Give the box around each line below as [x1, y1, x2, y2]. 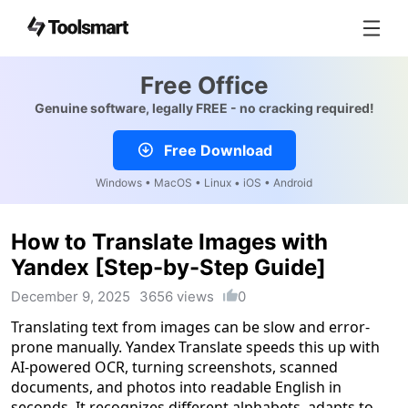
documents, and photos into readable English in [11, 377, 342, 397]
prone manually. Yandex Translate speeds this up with [11, 337, 380, 357]
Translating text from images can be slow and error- [11, 317, 370, 337]
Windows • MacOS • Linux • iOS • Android [96, 176, 312, 189]
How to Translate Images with [11, 229, 328, 255]
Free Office [139, 71, 269, 99]
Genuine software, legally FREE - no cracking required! [34, 100, 374, 116]
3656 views [139, 288, 214, 305]
